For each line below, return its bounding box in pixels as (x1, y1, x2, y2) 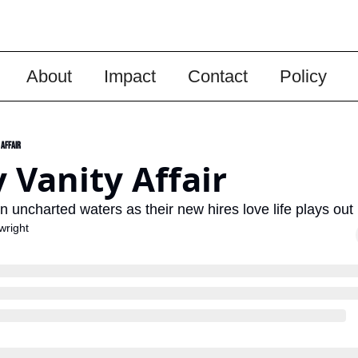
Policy (280, 66, 328, 86)
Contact (188, 66, 249, 86)
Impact (104, 66, 157, 86)
